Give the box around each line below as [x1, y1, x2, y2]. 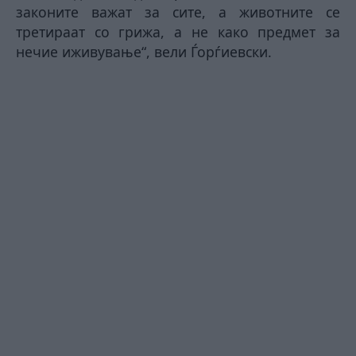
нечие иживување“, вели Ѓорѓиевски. [16, 41, 272, 61]
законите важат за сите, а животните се [16, 2, 340, 21]
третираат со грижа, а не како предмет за [16, 21, 340, 41]
